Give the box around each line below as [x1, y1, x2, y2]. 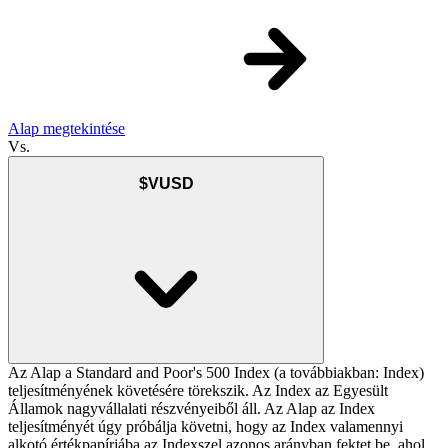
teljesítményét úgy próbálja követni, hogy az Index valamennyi [8, 418, 403, 436]
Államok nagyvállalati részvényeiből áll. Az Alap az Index [8, 400, 375, 418]
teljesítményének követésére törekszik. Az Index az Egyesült [8, 382, 388, 400]
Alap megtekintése [8, 120, 125, 138]
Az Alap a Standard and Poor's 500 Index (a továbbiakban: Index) [8, 364, 424, 382]
